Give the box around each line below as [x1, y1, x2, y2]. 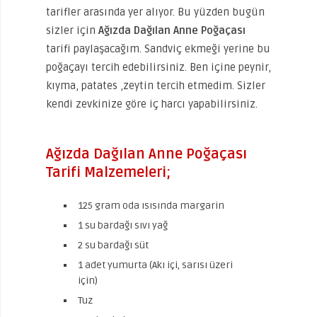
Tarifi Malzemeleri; [46, 164, 171, 181]
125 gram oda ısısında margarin [78, 200, 224, 212]
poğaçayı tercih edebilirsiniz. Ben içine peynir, [46, 61, 271, 74]
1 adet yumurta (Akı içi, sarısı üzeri [78, 259, 233, 271]
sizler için [46, 24, 98, 37]
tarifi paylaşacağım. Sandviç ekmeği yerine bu [46, 42, 270, 55]
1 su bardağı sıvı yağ [78, 219, 168, 231]
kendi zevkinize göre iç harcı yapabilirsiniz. [46, 98, 258, 110]
